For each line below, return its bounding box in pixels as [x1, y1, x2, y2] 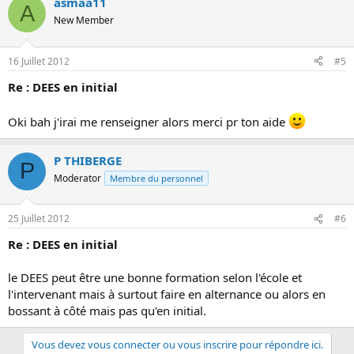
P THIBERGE [54, 152, 122, 168]
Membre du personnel [110, 171, 203, 184]
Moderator [54, 171, 101, 185]
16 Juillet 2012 [8, 54, 70, 68]
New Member [54, 13, 114, 27]
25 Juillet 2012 [8, 212, 70, 225]
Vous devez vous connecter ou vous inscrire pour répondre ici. [31, 337, 323, 352]
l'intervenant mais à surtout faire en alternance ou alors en [8, 286, 326, 302]
